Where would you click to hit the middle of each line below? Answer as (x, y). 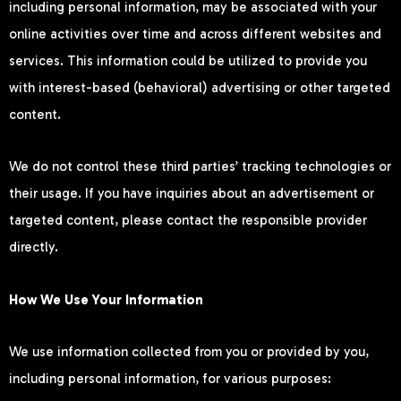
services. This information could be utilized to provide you (188, 61)
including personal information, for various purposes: (170, 378)
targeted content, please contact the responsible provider (188, 221)
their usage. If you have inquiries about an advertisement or (192, 194)
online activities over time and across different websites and (195, 34)
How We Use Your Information (106, 299)
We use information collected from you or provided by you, (189, 351)
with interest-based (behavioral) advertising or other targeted (200, 88)
